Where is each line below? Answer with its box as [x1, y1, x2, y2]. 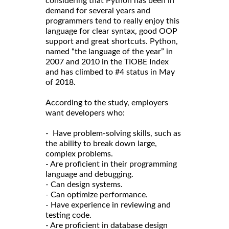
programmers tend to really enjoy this [45, 16, 179, 25]
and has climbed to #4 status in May [45, 67, 175, 76]
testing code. [45, 211, 91, 219]
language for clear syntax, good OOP [45, 27, 177, 35]
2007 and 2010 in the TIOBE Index [45, 57, 169, 66]
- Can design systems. [45, 180, 123, 189]
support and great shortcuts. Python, [45, 37, 178, 45]
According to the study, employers [45, 98, 168, 107]
